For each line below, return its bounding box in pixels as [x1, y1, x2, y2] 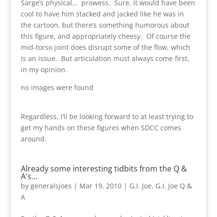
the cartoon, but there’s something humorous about [20, 20, 189, 30]
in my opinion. [20, 64, 67, 74]
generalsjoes [30, 181, 72, 190]
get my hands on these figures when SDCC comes [20, 123, 181, 132]
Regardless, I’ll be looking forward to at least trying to [20, 111, 193, 121]
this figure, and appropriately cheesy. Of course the [20, 31, 190, 41]
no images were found [20, 82, 93, 92]
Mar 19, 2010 [79, 181, 122, 190]
